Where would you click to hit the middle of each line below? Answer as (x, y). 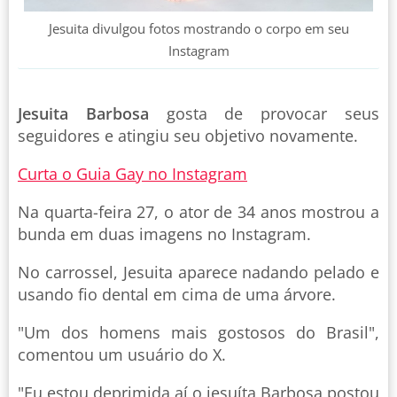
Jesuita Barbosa (83, 113)
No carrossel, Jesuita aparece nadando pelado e (198, 272)
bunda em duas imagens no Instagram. (164, 234)
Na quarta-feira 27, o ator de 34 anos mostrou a (198, 211)
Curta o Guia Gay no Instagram (132, 173)
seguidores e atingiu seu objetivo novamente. (188, 135)
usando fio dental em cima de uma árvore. (177, 294)
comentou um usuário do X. (122, 354)
